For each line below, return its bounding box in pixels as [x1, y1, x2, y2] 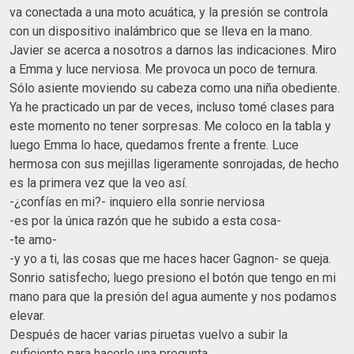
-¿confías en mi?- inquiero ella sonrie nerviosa [9, 194, 265, 209]
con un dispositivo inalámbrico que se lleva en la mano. [9, 23, 312, 39]
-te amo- [9, 232, 57, 247]
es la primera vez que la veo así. [9, 175, 187, 190]
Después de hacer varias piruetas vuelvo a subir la [9, 326, 288, 342]
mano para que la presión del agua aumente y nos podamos [9, 288, 337, 304]
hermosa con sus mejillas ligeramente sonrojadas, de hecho [9, 156, 339, 171]
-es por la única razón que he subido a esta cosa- [9, 213, 281, 228]
